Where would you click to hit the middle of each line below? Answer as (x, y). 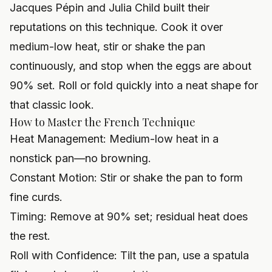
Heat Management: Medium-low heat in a (114, 139)
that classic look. (52, 105)
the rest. (30, 236)
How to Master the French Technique (103, 122)
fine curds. (36, 197)
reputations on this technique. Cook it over (116, 27)
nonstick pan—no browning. (80, 158)
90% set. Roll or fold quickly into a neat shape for (134, 86)
